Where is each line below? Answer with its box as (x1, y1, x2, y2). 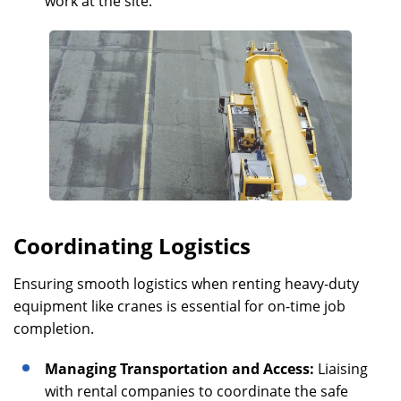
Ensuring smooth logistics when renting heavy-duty (13, 274, 359, 294)
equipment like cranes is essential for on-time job (13, 296, 346, 317)
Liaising (318, 359, 368, 380)
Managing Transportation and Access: (45, 359, 318, 380)
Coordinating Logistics (13, 231, 251, 261)
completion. (13, 319, 94, 339)
